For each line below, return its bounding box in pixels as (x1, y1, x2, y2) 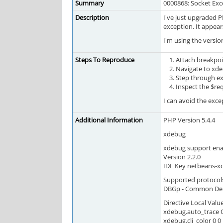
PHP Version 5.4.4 (163, 115, 215, 124)
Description (75, 13, 109, 22)
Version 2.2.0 (163, 152, 201, 161)
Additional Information (75, 115, 143, 124)
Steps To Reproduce (75, 55, 134, 64)
